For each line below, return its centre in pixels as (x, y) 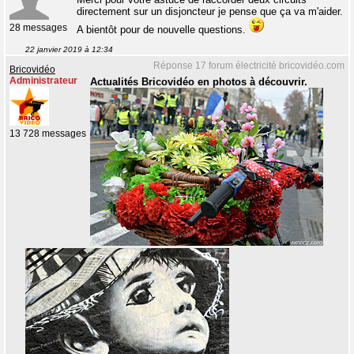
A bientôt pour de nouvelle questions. (163, 30)
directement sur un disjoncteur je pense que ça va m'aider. (210, 12)
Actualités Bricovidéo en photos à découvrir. (199, 82)
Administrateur (43, 81)
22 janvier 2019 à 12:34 (69, 50)
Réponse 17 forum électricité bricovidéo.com (249, 66)
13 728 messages (48, 134)
